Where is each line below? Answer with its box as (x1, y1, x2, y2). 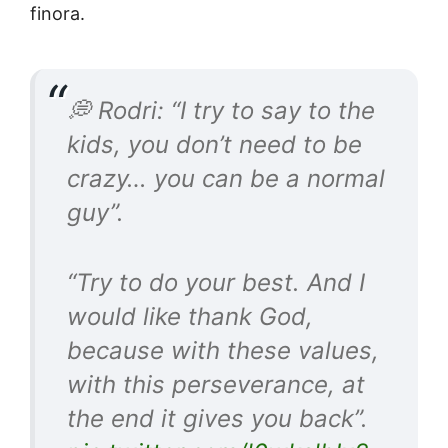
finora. (30, 3, 85, 25)
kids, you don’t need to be (67, 130, 362, 160)
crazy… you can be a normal (67, 164, 385, 194)
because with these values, (67, 336, 379, 366)
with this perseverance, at (67, 370, 365, 400)
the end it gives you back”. (67, 404, 368, 434)
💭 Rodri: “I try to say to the (67, 96, 375, 126)
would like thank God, (67, 302, 313, 332)
